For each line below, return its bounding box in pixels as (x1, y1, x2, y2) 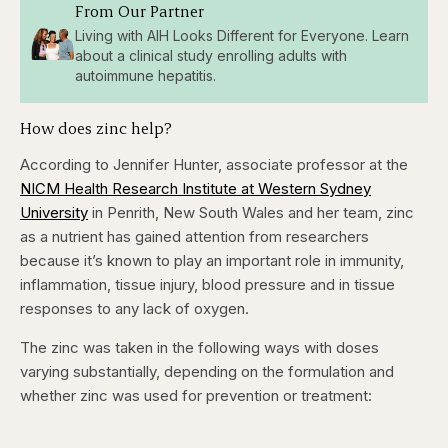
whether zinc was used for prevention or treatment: (20, 386, 372, 406)
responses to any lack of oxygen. (20, 299, 249, 319)
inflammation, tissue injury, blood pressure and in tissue (20, 275, 395, 295)
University (20, 203, 88, 223)
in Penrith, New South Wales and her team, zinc (88, 203, 414, 223)
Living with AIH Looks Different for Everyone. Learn (75, 26, 410, 44)
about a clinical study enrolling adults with (75, 46, 348, 64)
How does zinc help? (20, 117, 172, 139)
